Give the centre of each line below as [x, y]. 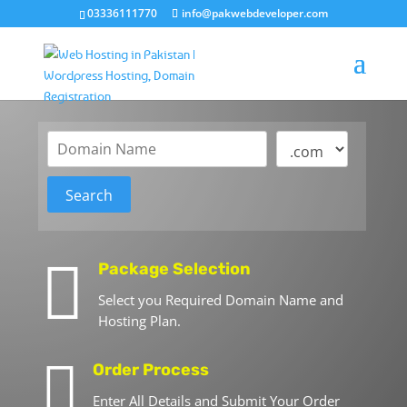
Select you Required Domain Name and [221, 300]
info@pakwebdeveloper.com [254, 13]
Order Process [151, 370]
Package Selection [174, 269]
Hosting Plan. [139, 321]
